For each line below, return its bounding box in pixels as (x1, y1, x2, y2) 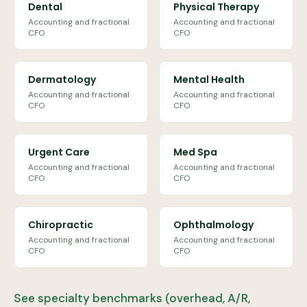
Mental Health (173, 73, 245, 86)
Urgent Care (28, 145, 90, 159)
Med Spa (173, 145, 217, 159)
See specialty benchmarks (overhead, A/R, (14, 291, 250, 306)
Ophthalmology (173, 218, 254, 232)
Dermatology (28, 73, 96, 86)
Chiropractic (28, 218, 93, 232)
